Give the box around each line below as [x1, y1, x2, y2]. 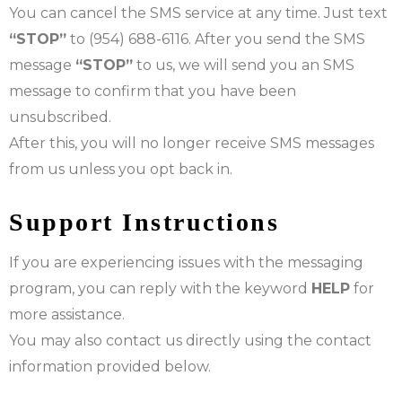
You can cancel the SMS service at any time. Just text [9, 4, 388, 22]
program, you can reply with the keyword [9, 279, 311, 297]
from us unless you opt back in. [9, 160, 232, 178]
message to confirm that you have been [9, 82, 296, 100]
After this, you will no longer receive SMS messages [9, 134, 374, 152]
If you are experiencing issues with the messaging [9, 253, 363, 271]
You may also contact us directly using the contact [9, 331, 371, 349]
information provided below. [9, 357, 211, 375]
